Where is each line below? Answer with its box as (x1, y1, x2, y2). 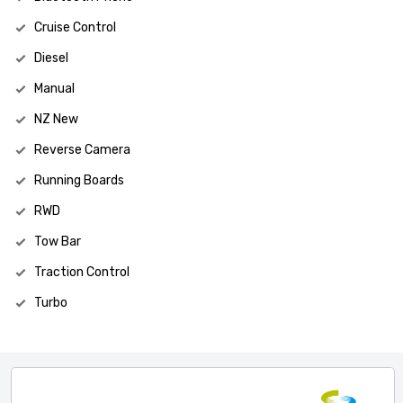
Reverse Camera (34, 142, 130, 158)
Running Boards (34, 173, 124, 189)
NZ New (34, 112, 78, 128)
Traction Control (34, 264, 130, 281)
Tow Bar (34, 234, 81, 250)
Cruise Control (34, 20, 116, 36)
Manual (34, 81, 75, 97)
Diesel (34, 50, 68, 67)
